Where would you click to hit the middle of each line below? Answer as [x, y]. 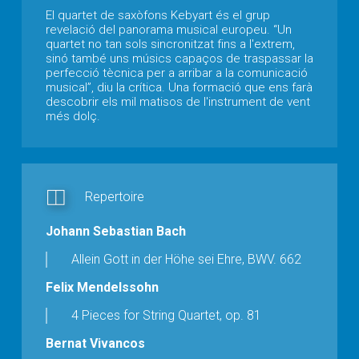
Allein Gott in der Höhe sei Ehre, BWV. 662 [186, 259]
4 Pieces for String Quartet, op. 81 [166, 315]
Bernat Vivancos [95, 343]
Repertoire [115, 196]
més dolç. [73, 116]
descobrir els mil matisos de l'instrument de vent [178, 102]
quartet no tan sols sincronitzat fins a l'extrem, [170, 44]
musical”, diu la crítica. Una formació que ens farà [179, 87]
